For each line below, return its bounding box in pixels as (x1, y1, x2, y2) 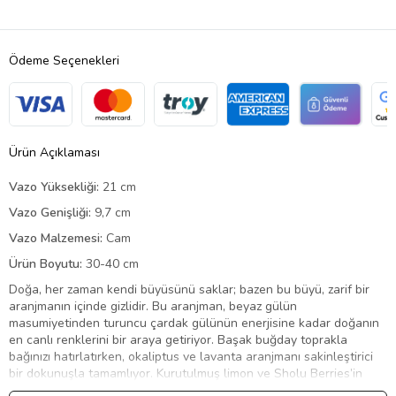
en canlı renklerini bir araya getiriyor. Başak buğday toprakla (9, 331, 347, 348)
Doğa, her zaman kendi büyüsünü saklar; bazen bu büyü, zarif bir (9, 280, 369, 298)
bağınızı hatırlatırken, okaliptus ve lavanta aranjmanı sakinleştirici (9, 347, 373, 365)
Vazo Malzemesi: (9, 229, 103, 247)
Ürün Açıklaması (9, 143, 100, 161)
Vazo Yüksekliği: (9, 178, 99, 195)
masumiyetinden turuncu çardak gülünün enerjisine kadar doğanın (9, 314, 379, 331)
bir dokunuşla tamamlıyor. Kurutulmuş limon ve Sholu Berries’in (9, 364, 362, 382)
